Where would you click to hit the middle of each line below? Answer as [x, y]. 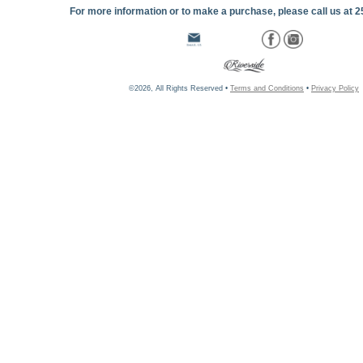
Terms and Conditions [267, 89]
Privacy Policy [335, 89]
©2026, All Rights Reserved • [179, 89]
